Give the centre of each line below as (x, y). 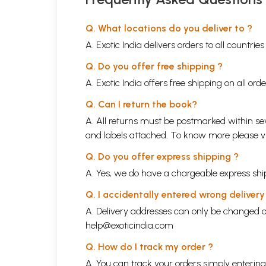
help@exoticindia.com (129, 225)
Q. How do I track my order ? (149, 246)
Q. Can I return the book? (141, 104)
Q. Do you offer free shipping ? (154, 66)
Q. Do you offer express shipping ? (162, 156)
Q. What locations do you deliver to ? (169, 28)
